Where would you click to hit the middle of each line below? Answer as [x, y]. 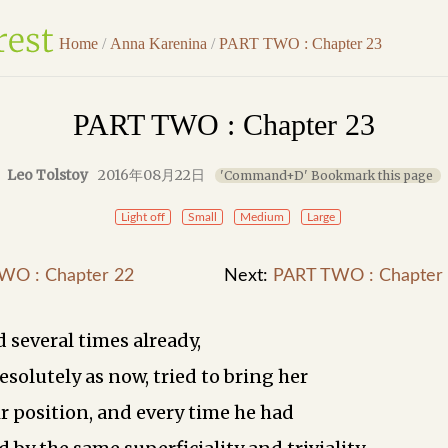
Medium [262, 217]
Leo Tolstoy [47, 175]
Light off [143, 217]
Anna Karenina [158, 43]
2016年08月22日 [151, 175]
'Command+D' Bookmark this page [326, 176]
